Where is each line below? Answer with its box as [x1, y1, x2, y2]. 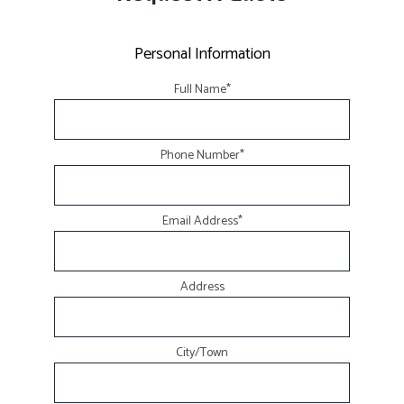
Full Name [173, 78, 226, 100]
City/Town [176, 342, 228, 363]
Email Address [161, 210, 238, 232]
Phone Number [160, 144, 240, 166]
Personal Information [133, 40, 271, 68]
